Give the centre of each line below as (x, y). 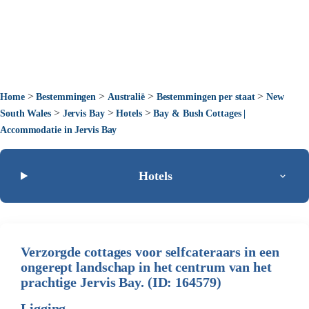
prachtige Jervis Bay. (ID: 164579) (121, 282)
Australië (126, 97)
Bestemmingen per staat (206, 97)
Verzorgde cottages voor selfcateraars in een (150, 252)
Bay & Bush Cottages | (200, 113)
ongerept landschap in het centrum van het (146, 267)
